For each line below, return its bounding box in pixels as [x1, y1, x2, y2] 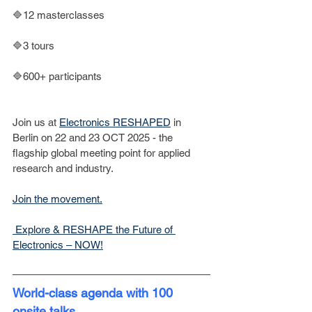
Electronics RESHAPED [59, 116, 171, 128]
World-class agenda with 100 [13, 286, 176, 300]
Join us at [13, 116, 59, 128]
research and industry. [13, 162, 114, 174]
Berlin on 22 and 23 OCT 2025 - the [13, 132, 175, 143]
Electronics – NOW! [13, 239, 103, 251]
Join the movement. [13, 193, 102, 205]
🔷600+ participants [13, 70, 102, 82]
